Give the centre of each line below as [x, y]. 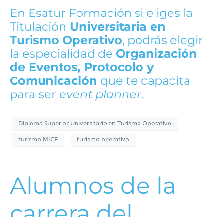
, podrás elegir [163, 40]
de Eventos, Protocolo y [82, 67]
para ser [34, 94]
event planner [100, 94]
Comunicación [54, 80]
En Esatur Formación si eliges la [101, 13]
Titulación [38, 26]
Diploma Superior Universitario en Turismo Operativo [95, 123]
